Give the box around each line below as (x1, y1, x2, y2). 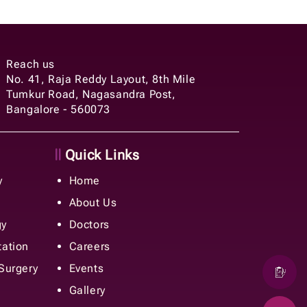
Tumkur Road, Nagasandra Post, (6, 87, 176, 101)
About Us (69, 195, 117, 209)
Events (69, 261, 104, 275)
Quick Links (61, 146, 140, 163)
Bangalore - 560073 (6, 102, 111, 116)
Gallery (69, 283, 106, 297)
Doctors (69, 217, 110, 231)
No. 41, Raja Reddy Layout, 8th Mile (6, 72, 196, 86)
